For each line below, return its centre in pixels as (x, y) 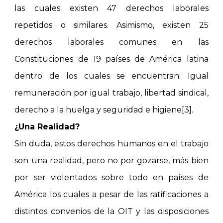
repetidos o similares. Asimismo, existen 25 (111, 25)
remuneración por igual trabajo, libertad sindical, (111, 93)
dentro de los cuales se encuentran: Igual (111, 76)
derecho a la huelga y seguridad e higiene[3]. (104, 110)
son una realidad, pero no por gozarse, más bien (111, 161)
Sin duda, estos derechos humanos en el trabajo (111, 144)
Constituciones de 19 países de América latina (111, 59)
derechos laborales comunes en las (111, 42)
